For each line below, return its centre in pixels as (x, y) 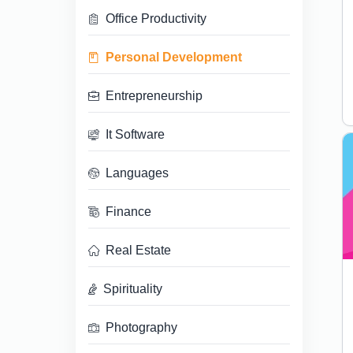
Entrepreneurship (154, 96)
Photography (141, 328)
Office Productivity (156, 19)
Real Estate (138, 251)
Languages (137, 173)
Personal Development (174, 58)
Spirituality (133, 289)
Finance (128, 212)
